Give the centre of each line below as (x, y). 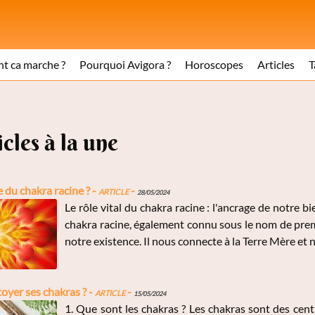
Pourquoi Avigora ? (125, 64)
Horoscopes (214, 64)
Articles (276, 64)
